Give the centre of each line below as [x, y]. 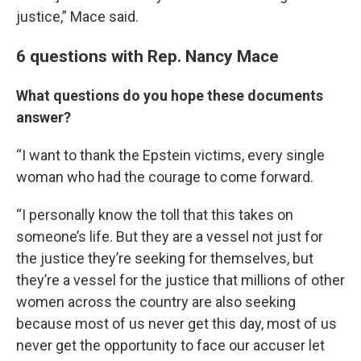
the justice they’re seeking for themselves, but [165, 258]
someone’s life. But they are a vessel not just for [170, 237]
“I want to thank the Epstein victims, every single [170, 155]
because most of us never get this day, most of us [176, 324]
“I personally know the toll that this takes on [155, 215]
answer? [45, 117]
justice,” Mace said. [77, 17]
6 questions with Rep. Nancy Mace [147, 56]
